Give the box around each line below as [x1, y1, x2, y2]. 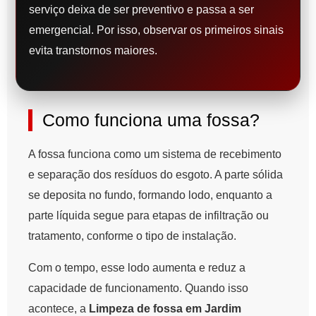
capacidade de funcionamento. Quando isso [28, 282, 248, 295]
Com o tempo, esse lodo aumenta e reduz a [28, 262, 245, 274]
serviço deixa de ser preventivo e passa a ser [29, 4, 254, 16]
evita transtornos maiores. [29, 44, 157, 57]
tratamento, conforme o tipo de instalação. [28, 230, 236, 243]
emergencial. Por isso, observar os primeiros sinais [29, 24, 284, 37]
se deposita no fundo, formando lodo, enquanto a [28, 189, 272, 202]
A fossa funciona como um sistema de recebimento [28, 148, 281, 161]
